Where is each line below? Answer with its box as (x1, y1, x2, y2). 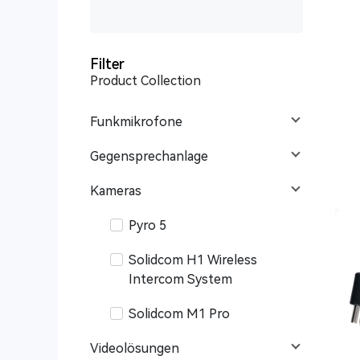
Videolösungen (90, 341, 179, 356)
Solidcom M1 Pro (129, 306, 230, 321)
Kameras (90, 183, 141, 198)
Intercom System (129, 272, 232, 287)
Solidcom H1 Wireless (129, 252, 257, 268)
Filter (90, 55, 125, 72)
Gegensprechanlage (90, 149, 208, 164)
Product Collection (90, 73, 201, 88)
